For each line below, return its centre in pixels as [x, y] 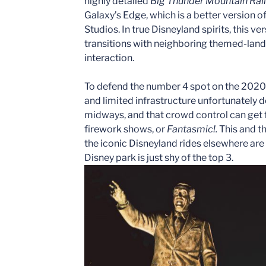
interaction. [109, 58]
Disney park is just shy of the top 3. [159, 157]
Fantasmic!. [192, 129]
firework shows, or [126, 129]
